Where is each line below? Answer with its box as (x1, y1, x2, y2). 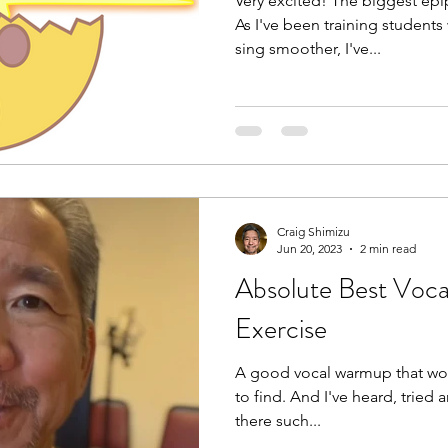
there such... (235, 411, 321, 430)
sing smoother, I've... (235, 38, 381, 58)
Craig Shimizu (277, 224, 350, 239)
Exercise (235, 309, 327, 349)
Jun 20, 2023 (277, 241, 342, 256)
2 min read (360, 241, 416, 256)
